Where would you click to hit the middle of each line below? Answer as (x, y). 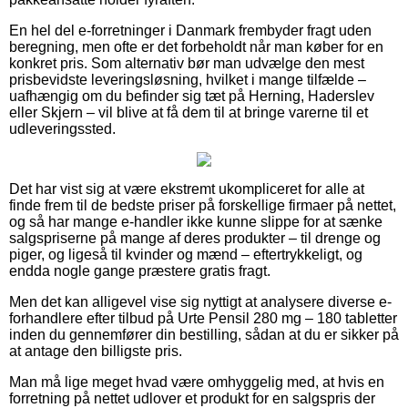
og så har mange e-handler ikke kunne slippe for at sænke (196, 221)
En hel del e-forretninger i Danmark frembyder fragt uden (190, 30)
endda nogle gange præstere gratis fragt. (140, 270)
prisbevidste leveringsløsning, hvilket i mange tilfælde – (188, 79)
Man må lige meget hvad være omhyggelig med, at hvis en (197, 382)
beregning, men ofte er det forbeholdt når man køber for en (196, 46)
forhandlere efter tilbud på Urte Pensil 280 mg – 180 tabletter (203, 318)
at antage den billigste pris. (96, 351)
